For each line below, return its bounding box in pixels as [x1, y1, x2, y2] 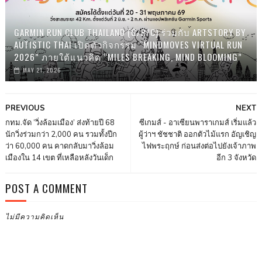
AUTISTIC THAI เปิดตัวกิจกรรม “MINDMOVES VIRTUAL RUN [13, 38, 243, 51]
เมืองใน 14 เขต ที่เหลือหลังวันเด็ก [5, 153, 113, 164]
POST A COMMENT [5, 180, 88, 196]
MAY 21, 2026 [22, 65, 61, 75]
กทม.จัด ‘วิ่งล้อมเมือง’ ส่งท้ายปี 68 [5, 118, 115, 129]
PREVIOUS [5, 103, 45, 114]
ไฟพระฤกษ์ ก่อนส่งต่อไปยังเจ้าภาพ [142, 141, 257, 152]
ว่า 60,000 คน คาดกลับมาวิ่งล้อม [5, 141, 114, 152]
